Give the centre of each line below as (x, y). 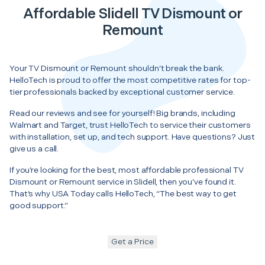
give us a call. (34, 148)
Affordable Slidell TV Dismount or (132, 14)
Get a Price (132, 241)
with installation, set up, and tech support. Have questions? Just (132, 137)
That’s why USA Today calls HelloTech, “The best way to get (123, 193)
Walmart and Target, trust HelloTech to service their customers (130, 125)
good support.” (39, 205)
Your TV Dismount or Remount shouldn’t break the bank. (117, 68)
